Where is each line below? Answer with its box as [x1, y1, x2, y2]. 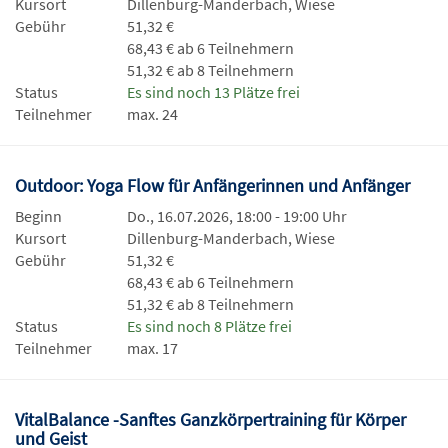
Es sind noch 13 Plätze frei [127, 82, 300, 103]
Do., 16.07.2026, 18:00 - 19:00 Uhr [127, 206, 347, 227]
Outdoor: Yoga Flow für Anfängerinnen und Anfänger [15, 174, 414, 198]
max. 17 [127, 338, 178, 359]
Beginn [15, 206, 62, 227]
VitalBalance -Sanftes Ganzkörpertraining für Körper [15, 408, 406, 432]
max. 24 [127, 104, 178, 125]
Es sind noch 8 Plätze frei [127, 316, 292, 337]
